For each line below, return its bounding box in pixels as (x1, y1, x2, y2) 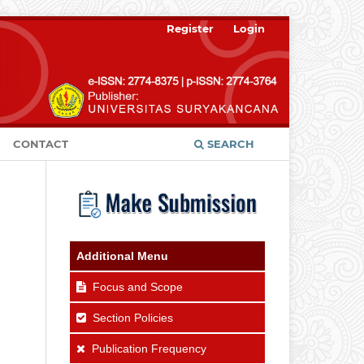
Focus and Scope (93, 279, 183, 293)
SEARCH (204, 136, 254, 150)
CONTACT (13, 136, 69, 150)
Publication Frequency (92, 341, 206, 355)
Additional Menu (76, 249, 168, 262)
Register (167, 21, 214, 35)
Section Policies (93, 310, 173, 324)
